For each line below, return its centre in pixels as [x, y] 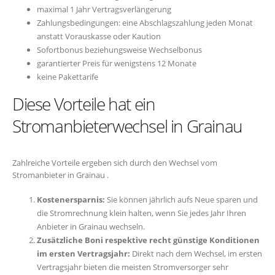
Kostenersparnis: [71, 199]
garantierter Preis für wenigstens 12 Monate [117, 64]
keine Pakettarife [68, 77]
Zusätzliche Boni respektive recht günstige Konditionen [148, 240]
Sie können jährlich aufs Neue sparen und [181, 199]
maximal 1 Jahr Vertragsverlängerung [104, 10]
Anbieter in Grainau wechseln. [91, 226]
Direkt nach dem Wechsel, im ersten [196, 253]
